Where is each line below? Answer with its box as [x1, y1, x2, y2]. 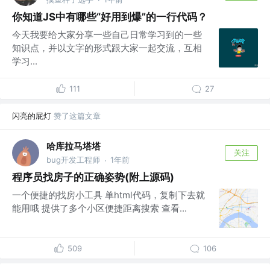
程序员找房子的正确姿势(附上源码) [12, 171, 174, 184]
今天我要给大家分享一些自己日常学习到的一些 [12, 29, 202, 41]
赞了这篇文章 [54, 111, 101, 121]
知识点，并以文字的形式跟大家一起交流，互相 [12, 42, 202, 54]
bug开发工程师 [46, 154, 100, 165]
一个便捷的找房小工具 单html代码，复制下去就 [12, 189, 205, 201]
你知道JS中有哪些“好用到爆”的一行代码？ [12, 11, 207, 24]
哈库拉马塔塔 [46, 140, 101, 152]
